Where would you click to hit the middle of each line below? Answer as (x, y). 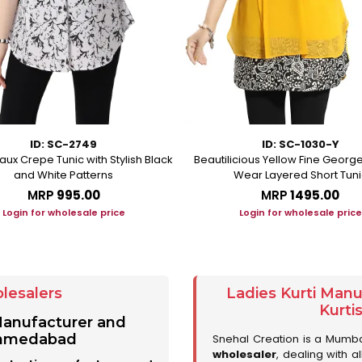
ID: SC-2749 (63, 144)
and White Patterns (63, 175)
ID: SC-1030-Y (300, 144)
